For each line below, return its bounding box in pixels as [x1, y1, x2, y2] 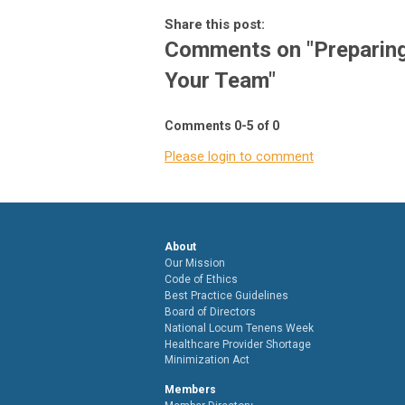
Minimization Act [165, 353, 250, 366]
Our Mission [165, 256, 225, 269]
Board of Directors [165, 305, 256, 318]
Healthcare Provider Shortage [165, 337, 311, 351]
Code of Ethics [165, 272, 238, 286]
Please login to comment [165, 147, 314, 165]
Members [165, 382, 216, 396]
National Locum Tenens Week [165, 321, 314, 334]
